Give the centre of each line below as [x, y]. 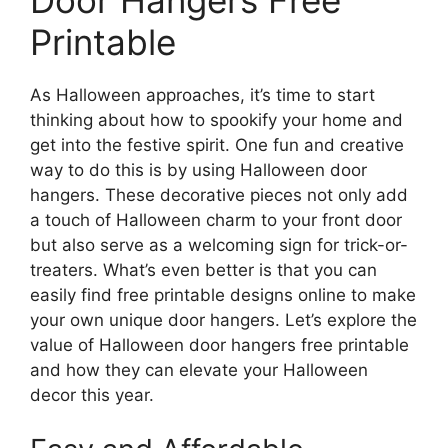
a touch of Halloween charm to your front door [216, 219]
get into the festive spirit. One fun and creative [217, 144]
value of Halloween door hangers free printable [219, 344]
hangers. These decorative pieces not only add [219, 194]
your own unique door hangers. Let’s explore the [223, 319]
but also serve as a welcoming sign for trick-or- [219, 244]
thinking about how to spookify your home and [216, 119]
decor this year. [92, 394]
